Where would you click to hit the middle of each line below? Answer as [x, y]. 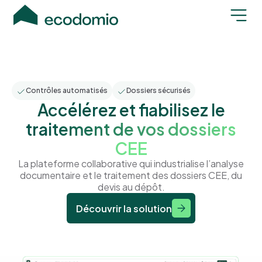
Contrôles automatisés [67, 91]
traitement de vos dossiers [131, 129]
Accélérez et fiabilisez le [131, 110]
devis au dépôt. [131, 187]
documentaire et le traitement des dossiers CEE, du [131, 175]
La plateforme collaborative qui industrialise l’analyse [131, 164]
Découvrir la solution [124, 209]
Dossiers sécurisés [158, 91]
